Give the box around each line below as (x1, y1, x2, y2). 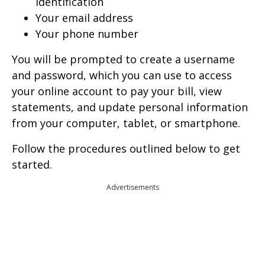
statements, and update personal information (12, 100, 248, 115)
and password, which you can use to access (12, 68, 232, 83)
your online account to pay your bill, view (12, 84, 222, 99)
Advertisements (106, 182, 159, 193)
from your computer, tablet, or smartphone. (12, 116, 240, 131)
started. (12, 157, 52, 172)
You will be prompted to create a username (12, 52, 235, 67)
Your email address (35, 11, 133, 25)
